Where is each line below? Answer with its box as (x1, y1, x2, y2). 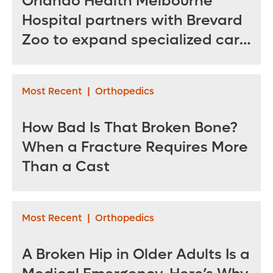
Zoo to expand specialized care (22, 30, 249, 50)
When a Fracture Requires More (22, 138, 248, 157)
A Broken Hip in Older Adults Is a (22, 245, 250, 264)
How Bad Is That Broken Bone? (22, 118, 238, 138)
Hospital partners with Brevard (22, 11, 243, 30)
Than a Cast (22, 157, 110, 177)
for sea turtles (22, 50, 121, 69)
